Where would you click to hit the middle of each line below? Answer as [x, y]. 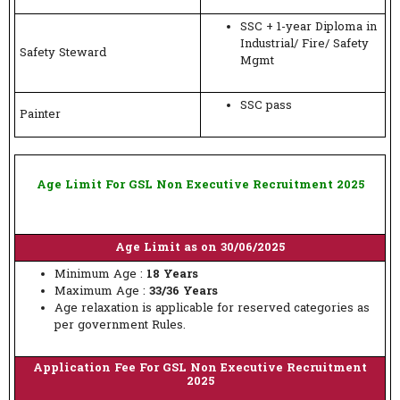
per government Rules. [120, 326]
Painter [40, 114]
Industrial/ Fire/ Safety [304, 44]
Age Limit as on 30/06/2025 [200, 248]
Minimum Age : [100, 275]
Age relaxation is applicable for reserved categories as [212, 309]
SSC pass [266, 105]
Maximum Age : [102, 292]
